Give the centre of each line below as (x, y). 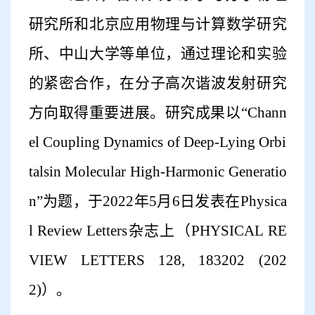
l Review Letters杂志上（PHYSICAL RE (157, 231)
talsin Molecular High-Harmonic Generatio (157, 172)
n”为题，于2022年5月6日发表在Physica (157, 201)
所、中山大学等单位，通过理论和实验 (157, 54)
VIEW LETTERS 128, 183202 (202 (157, 261)
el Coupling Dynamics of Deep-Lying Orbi (157, 142)
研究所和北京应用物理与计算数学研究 (157, 24)
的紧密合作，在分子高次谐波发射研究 (157, 83)
